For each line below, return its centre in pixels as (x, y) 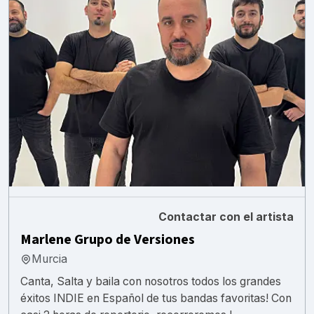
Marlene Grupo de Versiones (108, 239)
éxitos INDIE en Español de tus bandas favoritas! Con (156, 298)
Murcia (49, 259)
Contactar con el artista (226, 217)
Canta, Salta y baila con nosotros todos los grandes (151, 281)
